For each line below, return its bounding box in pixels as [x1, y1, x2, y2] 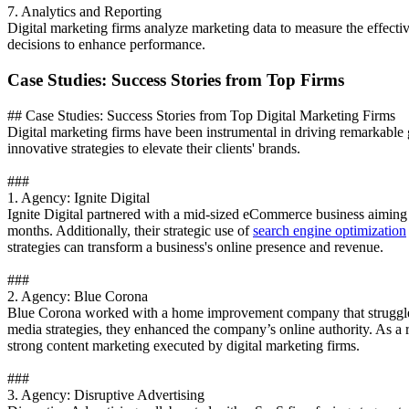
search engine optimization [253, 222, 406, 238]
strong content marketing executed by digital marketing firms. [7, 337, 360, 353]
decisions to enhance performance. [7, 37, 205, 53]
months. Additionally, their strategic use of [7, 222, 253, 238]
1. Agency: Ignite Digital [7, 189, 150, 205]
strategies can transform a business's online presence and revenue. [7, 238, 383, 255]
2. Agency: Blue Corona [7, 288, 148, 304]
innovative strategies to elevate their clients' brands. [7, 140, 300, 156]
